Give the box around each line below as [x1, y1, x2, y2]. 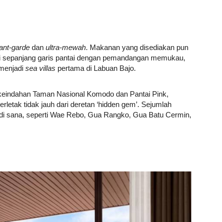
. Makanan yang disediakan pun [86, 43, 188, 52]
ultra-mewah [46, 43, 86, 52]
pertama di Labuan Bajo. [55, 64, 136, 73]
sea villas [25, 64, 55, 73]
